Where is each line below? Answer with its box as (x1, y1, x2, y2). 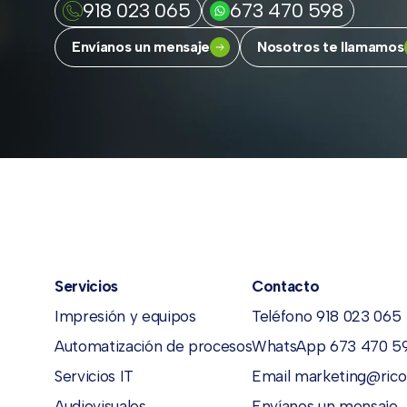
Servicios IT (55, 366, 134, 385)
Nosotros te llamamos (256, 38, 404, 56)
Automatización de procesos (55, 336, 253, 355)
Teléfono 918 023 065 (252, 306, 402, 325)
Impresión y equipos (55, 306, 196, 325)
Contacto (252, 276, 320, 295)
